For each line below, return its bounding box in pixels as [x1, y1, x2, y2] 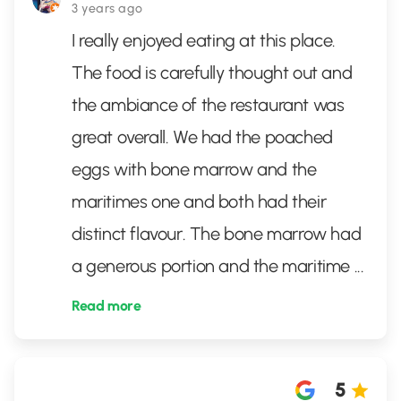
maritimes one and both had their [72, 191, 327, 212]
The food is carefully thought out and [72, 62, 353, 83]
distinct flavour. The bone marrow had [72, 223, 362, 244]
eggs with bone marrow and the [72, 158, 317, 180]
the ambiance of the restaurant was [72, 94, 345, 115]
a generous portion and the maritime [72, 255, 354, 277]
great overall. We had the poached [72, 126, 333, 148]
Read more [72, 297, 141, 314]
